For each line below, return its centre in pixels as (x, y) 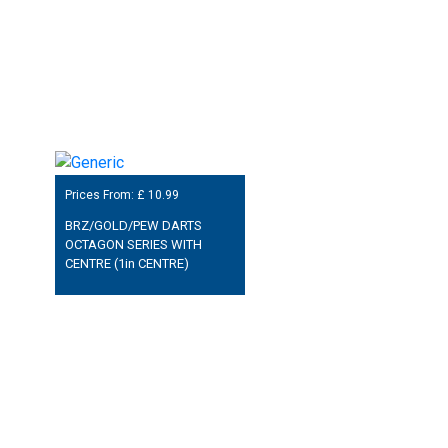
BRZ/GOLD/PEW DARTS (133, 226)
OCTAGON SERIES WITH (133, 245)
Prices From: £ (106, 195)
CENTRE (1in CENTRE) (126, 264)
